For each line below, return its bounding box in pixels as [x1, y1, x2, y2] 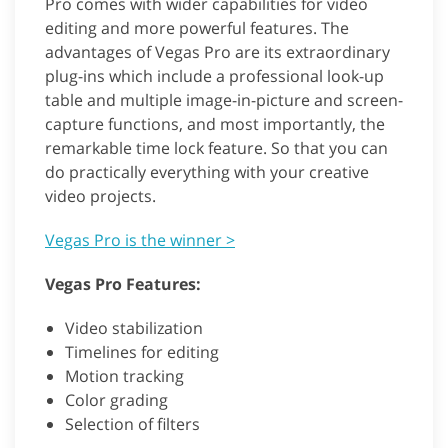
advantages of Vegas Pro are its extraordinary [45, 41, 390, 64]
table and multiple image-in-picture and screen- [45, 89, 403, 112]
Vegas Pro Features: [45, 273, 201, 296]
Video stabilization [65, 317, 203, 340]
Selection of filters [65, 413, 200, 436]
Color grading [65, 389, 168, 412]
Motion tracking [65, 365, 184, 388]
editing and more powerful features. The [45, 17, 349, 40]
